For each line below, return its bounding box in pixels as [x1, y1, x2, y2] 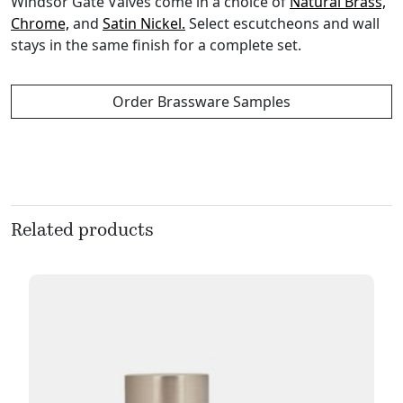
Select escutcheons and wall [185, 13, 380, 34]
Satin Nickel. [103, 13, 185, 34]
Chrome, [11, 13, 69, 34]
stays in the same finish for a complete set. [11, 35, 301, 56]
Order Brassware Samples [112, 92, 291, 112]
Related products [11, 222, 154, 241]
